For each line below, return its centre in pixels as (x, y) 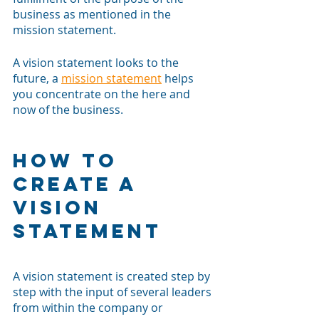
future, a (37, 78)
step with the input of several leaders (114, 292)
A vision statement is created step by (113, 276)
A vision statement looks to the (97, 62)
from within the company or (89, 307)
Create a (79, 183)
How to (69, 160)
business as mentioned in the (93, 14)
